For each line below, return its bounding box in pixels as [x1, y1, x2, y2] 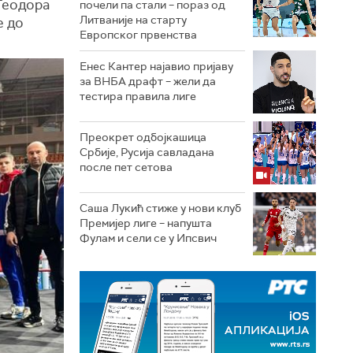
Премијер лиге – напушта [80, 215, 212, 230]
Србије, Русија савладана [80, 144, 214, 159]
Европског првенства [80, 27, 197, 42]
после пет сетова [80, 159, 173, 174]
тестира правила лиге [80, 88, 196, 103]
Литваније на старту [80, 12, 187, 27]
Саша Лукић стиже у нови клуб [80, 200, 241, 215]
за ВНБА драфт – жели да [80, 73, 216, 88]
